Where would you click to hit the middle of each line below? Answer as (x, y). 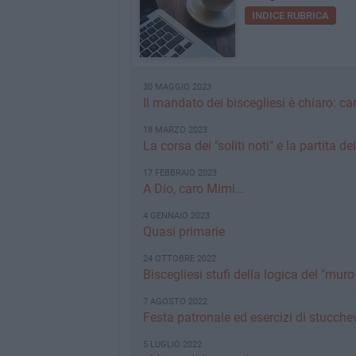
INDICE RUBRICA (290, 16)
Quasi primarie (184, 232)
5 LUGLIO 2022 (172, 345)
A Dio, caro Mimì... (193, 189)
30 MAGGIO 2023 (177, 87)
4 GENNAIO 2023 (176, 216)
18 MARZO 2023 (175, 130)
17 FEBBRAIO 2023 (180, 173)
